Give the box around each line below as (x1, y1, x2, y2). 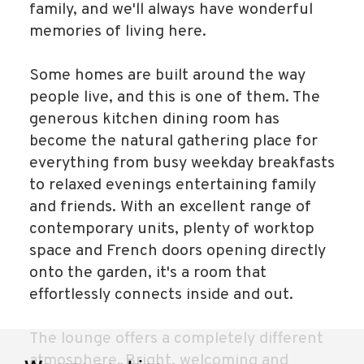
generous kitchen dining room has (29, 110, 279, 131)
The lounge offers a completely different (29, 329, 323, 350)
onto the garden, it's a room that (29, 263, 266, 284)
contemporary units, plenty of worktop (29, 219, 314, 240)
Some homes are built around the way (29, 66, 305, 87)
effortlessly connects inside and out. (29, 285, 293, 306)
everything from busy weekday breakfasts (29, 154, 335, 175)
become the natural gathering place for (29, 132, 318, 153)
